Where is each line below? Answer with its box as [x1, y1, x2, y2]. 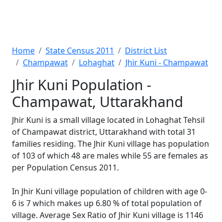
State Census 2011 [46, 45, 114, 56]
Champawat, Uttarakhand [12, 92, 183, 111]
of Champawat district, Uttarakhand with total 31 [12, 126, 196, 137]
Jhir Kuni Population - [12, 75, 151, 94]
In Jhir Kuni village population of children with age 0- [12, 186, 207, 197]
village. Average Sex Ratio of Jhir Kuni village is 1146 [12, 210, 203, 221]
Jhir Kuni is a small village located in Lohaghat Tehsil [12, 114, 205, 125]
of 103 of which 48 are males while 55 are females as [12, 150, 208, 161]
